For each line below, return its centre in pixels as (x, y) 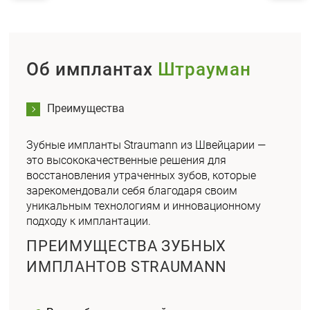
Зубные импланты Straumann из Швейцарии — (146, 145)
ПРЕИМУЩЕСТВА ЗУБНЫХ (126, 246)
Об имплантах (92, 69)
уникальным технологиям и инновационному (144, 206)
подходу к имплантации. (89, 221)
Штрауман (204, 69)
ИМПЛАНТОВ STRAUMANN (127, 267)
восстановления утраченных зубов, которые (142, 175)
